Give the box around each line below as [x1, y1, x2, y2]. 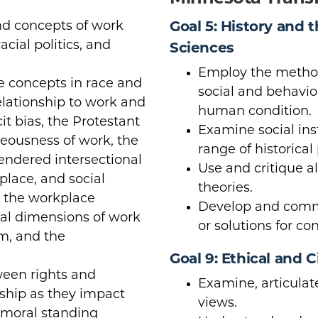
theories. [198, 181, 253, 195]
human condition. [198, 104, 312, 119]
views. [198, 296, 237, 310]
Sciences [170, 41, 234, 56]
